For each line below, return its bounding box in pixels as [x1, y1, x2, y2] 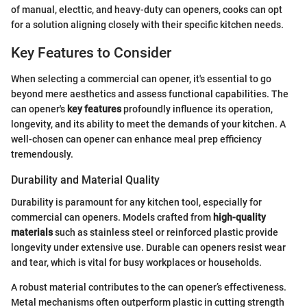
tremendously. [11, 149, 73, 160]
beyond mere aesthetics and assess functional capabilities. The [11, 88, 288, 100]
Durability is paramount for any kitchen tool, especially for [11, 196, 262, 208]
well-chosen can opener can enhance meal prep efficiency [11, 134, 262, 145]
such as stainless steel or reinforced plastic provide [53, 226, 278, 238]
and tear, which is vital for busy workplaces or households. [11, 256, 262, 268]
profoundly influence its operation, [121, 103, 273, 115]
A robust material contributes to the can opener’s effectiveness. [11, 281, 286, 293]
